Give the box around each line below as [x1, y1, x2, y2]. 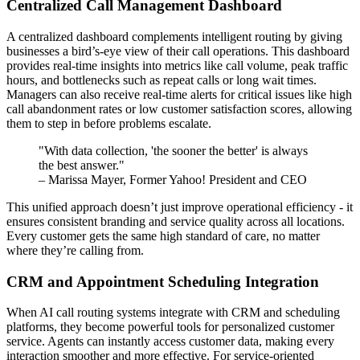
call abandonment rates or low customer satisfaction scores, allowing [6, 101, 352, 116]
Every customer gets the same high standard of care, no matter [6, 228, 320, 243]
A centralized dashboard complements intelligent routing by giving [6, 29, 342, 43]
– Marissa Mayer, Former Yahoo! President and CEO [39, 172, 307, 186]
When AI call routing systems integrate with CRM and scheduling [6, 305, 340, 320]
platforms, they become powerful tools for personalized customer [6, 320, 334, 334]
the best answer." [39, 157, 125, 172]
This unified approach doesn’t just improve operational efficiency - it [6, 199, 353, 214]
